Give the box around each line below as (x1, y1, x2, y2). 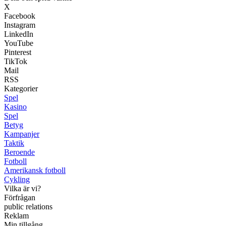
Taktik (4, 139, 24, 148)
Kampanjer (4, 130, 39, 139)
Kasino (4, 102, 27, 111)
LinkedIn (4, 30, 33, 39)
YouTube (4, 39, 33, 48)
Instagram (4, 21, 35, 30)
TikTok (4, 57, 27, 66)
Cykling (4, 175, 30, 184)
